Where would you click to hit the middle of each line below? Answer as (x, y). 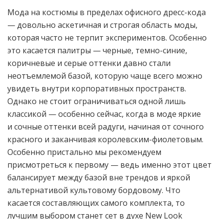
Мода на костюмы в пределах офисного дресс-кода (107, 12)
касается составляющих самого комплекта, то (96, 203)
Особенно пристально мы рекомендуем (84, 152)
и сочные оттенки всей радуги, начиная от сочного (106, 126)
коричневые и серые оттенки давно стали (89, 63)
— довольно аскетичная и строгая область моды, (102, 25)
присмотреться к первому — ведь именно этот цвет (109, 164)
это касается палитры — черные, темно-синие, (97, 50)
